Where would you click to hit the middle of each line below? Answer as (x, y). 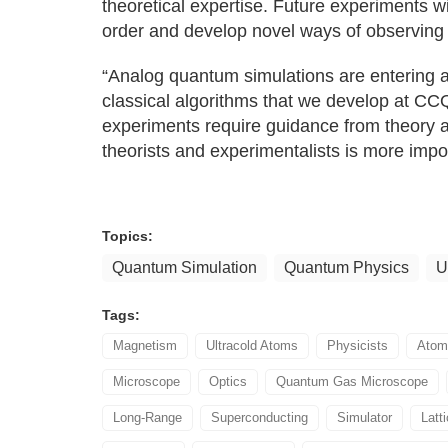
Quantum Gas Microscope (352, 381)
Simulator (364, 417)
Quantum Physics (346, 267)
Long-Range (147, 417)
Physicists (357, 345)
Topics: (127, 236)
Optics (228, 381)
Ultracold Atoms (252, 345)
